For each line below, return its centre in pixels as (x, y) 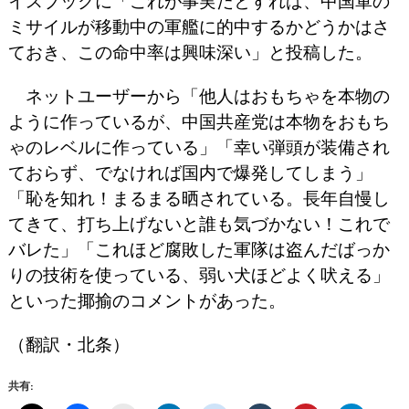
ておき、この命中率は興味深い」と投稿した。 (190, 52)
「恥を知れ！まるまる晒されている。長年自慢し (199, 199)
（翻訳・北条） (68, 345)
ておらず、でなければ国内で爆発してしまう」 (190, 173)
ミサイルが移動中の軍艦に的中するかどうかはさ (199, 27)
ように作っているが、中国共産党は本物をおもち (199, 122)
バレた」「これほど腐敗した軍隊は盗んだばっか (199, 250)
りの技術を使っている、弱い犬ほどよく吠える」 (199, 275)
